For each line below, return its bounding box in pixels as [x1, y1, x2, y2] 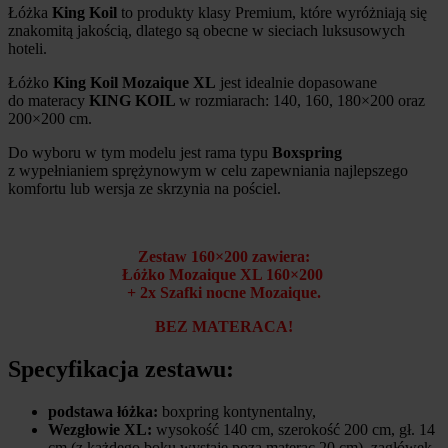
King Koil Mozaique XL [53, 74, 216, 92]
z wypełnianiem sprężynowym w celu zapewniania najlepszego [8, 162, 408, 180]
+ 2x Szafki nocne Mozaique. [127, 284, 321, 302]
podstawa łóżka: [48, 403, 158, 421]
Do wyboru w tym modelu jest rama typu [8, 144, 272, 162]
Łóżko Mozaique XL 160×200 [121, 266, 327, 284]
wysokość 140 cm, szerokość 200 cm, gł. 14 [152, 421, 435, 439]
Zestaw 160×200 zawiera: [138, 248, 310, 266]
